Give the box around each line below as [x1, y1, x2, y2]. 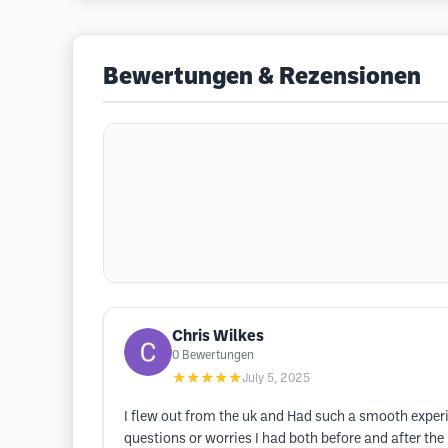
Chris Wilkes [172, 329, 264, 344]
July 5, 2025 [242, 373, 310, 384]
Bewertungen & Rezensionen [103, 67, 421, 89]
